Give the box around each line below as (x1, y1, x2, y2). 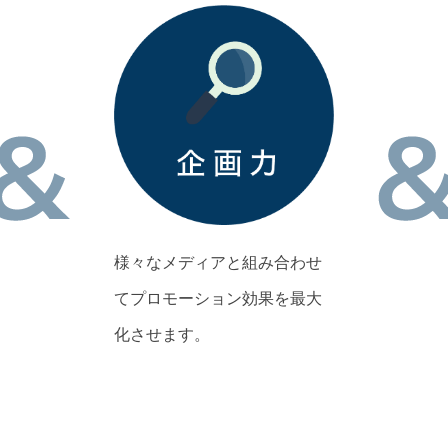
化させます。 (114, 326, 210, 343)
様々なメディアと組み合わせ (114, 254, 322, 271)
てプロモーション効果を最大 (114, 290, 322, 307)
